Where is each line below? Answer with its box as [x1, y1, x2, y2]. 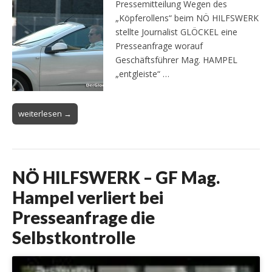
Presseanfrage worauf [115, 39, 203, 52]
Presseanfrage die [12, 206, 155, 228]
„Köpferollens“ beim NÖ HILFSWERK [115, 12, 259, 24]
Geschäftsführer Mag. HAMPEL [115, 53, 237, 66]
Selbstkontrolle [12, 226, 135, 248]
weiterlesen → [18, 107, 72, 119]
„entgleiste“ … [115, 67, 169, 80]
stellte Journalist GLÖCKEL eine [115, 25, 237, 38]
